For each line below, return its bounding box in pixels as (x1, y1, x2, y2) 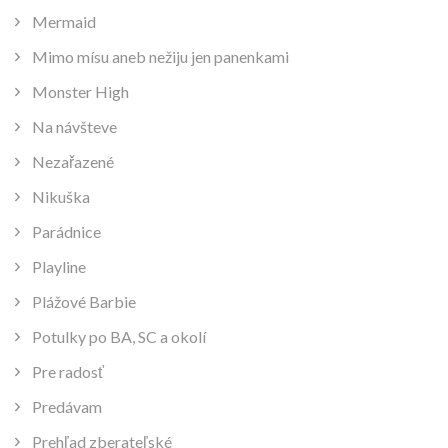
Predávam (32, 397, 102, 417)
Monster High (32, 82, 129, 102)
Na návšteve (32, 117, 117, 137)
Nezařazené (32, 152, 114, 172)
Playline (32, 257, 86, 277)
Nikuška (32, 187, 90, 207)
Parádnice (32, 222, 101, 242)
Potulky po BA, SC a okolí (32, 327, 206, 347)
